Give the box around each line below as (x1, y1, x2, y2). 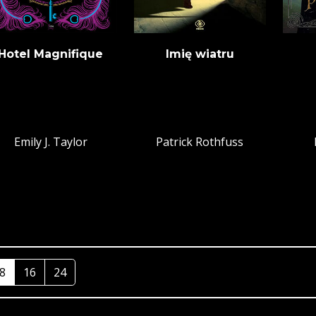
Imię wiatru (165, 47, 234, 61)
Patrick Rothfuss (156, 134, 244, 150)
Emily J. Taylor (13, 134, 87, 150)
